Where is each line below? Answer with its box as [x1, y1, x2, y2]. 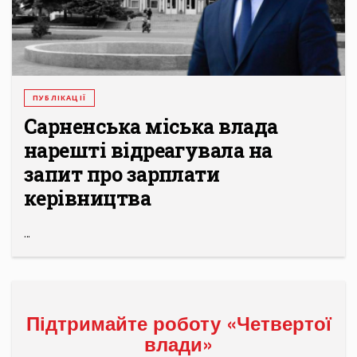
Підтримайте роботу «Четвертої [25, 309, 331, 337]
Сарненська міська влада [24, 113, 278, 140]
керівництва [24, 185, 151, 212]
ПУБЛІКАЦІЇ [33, 92, 86, 104]
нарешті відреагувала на [24, 137, 273, 164]
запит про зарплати [24, 161, 220, 188]
